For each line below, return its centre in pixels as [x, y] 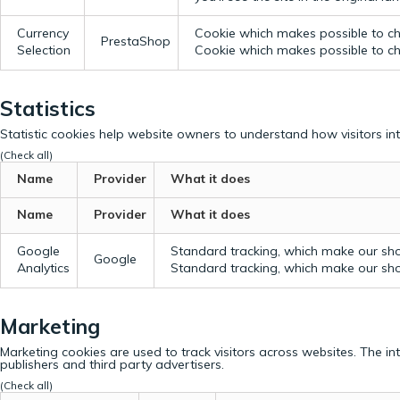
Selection [44, 50]
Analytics [43, 267]
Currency [43, 33]
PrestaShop [136, 41]
